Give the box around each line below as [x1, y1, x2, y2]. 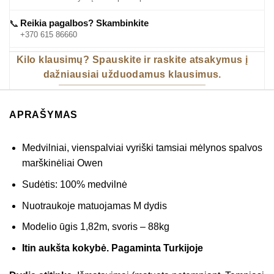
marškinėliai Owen [21, 158, 103, 169]
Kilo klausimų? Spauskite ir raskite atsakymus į [16, 54, 248, 65]
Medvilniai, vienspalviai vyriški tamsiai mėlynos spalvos [21, 143, 262, 154]
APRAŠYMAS [9, 109, 78, 120]
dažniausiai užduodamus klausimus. [43, 68, 221, 80]
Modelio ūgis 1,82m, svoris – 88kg [21, 221, 169, 232]
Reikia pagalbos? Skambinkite [20, 17, 149, 28]
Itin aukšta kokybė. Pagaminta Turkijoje [21, 242, 203, 253]
